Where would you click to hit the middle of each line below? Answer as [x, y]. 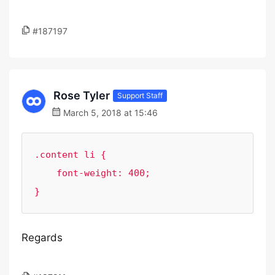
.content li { [70, 155]
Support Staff [140, 95]
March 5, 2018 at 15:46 [109, 113]
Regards [42, 238]
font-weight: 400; [45, 173]
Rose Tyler [82, 95]
